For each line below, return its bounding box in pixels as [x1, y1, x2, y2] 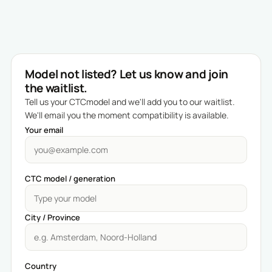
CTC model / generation [24, 173, 115, 184]
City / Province [24, 212, 80, 223]
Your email [24, 124, 63, 135]
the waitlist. [24, 80, 88, 96]
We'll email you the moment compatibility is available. [24, 109, 229, 121]
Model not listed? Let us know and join [24, 66, 229, 82]
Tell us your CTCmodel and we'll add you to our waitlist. [24, 96, 235, 107]
